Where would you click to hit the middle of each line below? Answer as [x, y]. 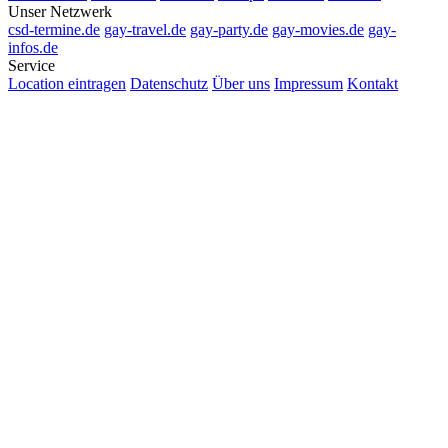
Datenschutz [169, 83]
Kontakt [372, 83]
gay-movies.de [318, 29]
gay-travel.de [145, 29]
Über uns [241, 83]
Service [31, 65]
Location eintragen [67, 83]
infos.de [33, 47]
